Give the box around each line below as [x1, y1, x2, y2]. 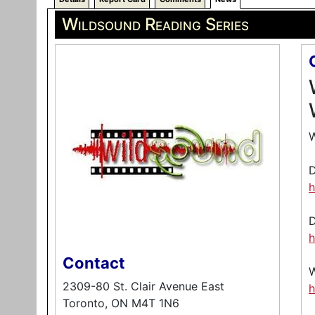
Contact [63, 254, 125, 272]
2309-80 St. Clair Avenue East [63, 279, 224, 293]
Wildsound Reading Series [62, 14, 249, 34]
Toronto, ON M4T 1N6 [63, 296, 179, 310]
